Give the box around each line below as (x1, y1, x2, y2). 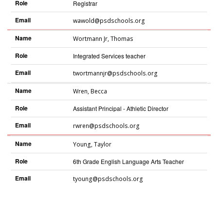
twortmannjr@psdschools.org (73, 69, 158, 78)
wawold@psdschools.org (73, 16, 145, 25)
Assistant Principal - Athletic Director (73, 104, 168, 113)
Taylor (93, 140, 111, 148)
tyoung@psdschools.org (73, 174, 143, 183)
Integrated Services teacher (73, 52, 145, 60)
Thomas (110, 35, 133, 43)
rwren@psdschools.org (73, 122, 140, 130)
